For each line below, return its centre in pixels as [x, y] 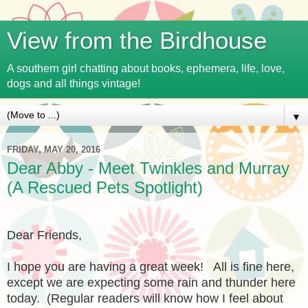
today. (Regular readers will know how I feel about [145, 298]
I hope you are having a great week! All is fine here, [151, 266]
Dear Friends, [46, 235]
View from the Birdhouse [137, 41]
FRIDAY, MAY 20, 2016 [54, 149]
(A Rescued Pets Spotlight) [105, 187]
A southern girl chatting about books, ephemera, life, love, [146, 68]
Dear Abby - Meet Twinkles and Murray [148, 168]
